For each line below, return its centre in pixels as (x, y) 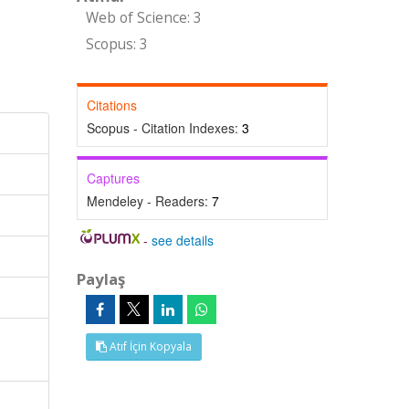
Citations (111, 105)
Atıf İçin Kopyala (149, 346)
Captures (113, 178)
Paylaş (100, 279)
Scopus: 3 (116, 44)
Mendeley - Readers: (149, 201)
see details (183, 240)
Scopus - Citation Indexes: (164, 128)
